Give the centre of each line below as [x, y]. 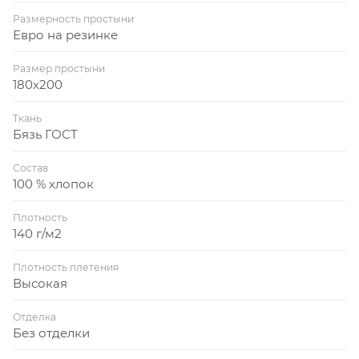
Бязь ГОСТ [45, 134]
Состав [30, 167]
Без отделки [51, 333]
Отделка [34, 317]
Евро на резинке [65, 34]
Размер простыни [59, 68]
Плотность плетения [66, 267]
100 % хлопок [53, 184]
